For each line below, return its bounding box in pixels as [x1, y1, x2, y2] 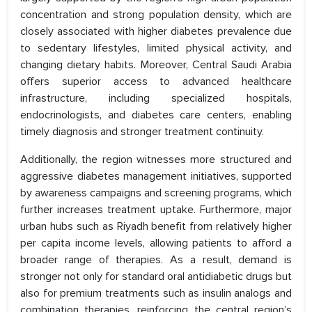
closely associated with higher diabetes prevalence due [20, 24, 292, 39]
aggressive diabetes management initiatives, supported [20, 169, 292, 184]
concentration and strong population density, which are [20, 8, 292, 22]
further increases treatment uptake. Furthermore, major [20, 203, 292, 217]
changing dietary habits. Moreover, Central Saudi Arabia [20, 58, 292, 72]
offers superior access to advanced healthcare [20, 75, 292, 89]
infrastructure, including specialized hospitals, [20, 91, 292, 106]
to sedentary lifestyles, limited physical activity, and [20, 41, 292, 56]
